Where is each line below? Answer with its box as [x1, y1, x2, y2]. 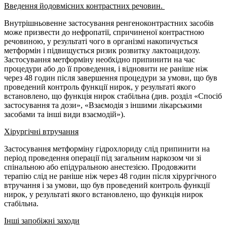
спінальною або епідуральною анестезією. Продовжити [4, 163, 196, 171]
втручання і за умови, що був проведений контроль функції [4, 181, 210, 190]
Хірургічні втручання [4, 127, 79, 136]
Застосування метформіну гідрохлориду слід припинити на [4, 144, 210, 153]
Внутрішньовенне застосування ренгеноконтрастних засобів [4, 19, 214, 27]
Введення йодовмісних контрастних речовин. [4, 2, 163, 10]
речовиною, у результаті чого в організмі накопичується [4, 37, 198, 46]
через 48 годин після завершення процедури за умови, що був [4, 73, 217, 82]
